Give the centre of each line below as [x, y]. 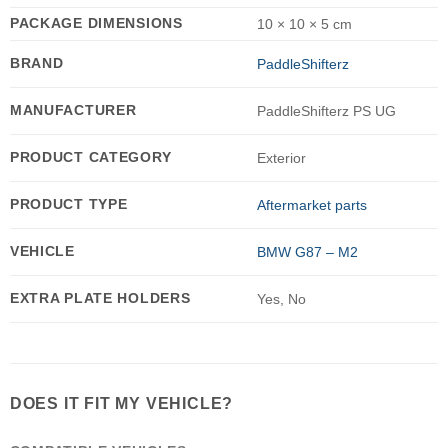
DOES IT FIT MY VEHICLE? [121, 404]
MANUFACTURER [73, 110]
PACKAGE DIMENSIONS [96, 23]
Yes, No [281, 299]
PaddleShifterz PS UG [326, 111]
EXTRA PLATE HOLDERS [100, 298]
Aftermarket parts [311, 205]
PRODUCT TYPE [68, 204]
